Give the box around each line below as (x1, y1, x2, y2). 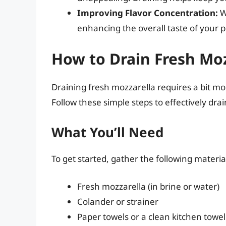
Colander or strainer (77, 196, 158, 208)
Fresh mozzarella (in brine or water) (77, 181, 219, 193)
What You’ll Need (51, 123, 163, 141)
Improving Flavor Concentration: (77, 7, 218, 19)
